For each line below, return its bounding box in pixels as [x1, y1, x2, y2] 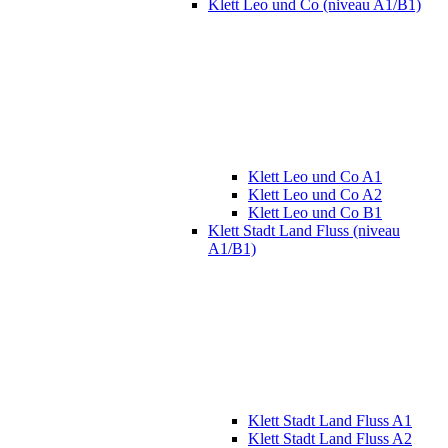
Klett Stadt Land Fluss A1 [248, 412, 412, 430]
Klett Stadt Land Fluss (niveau [208, 222, 400, 240]
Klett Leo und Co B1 [248, 204, 382, 222]
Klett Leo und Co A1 [248, 168, 382, 186]
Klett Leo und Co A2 [248, 186, 382, 204]
